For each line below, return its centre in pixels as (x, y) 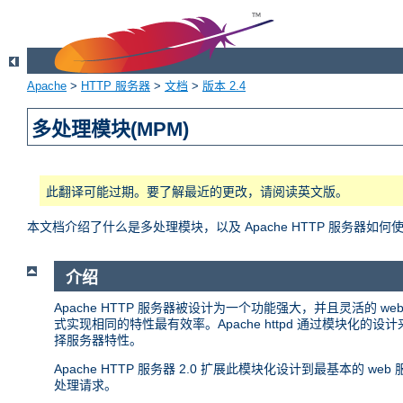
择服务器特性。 (98, 340)
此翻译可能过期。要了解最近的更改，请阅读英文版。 (197, 192)
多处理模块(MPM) (111, 130)
